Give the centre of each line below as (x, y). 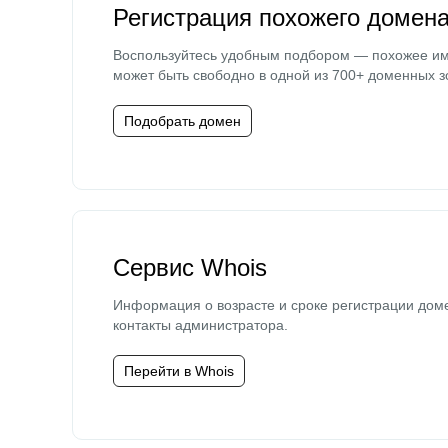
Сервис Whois (190, 267)
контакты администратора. (200, 325)
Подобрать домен (182, 121)
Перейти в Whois (179, 371)
